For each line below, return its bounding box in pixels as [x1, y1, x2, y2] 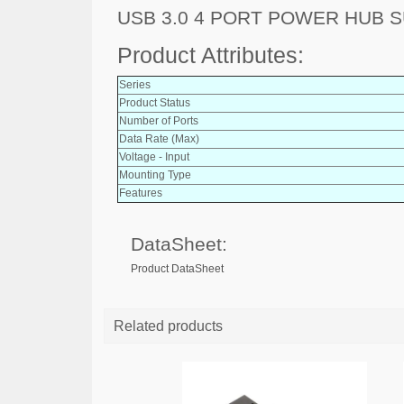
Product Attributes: [117, 42, 304, 68]
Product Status [119, 96, 190, 109]
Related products [114, 318, 223, 334]
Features [119, 186, 162, 199]
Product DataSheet [131, 262, 224, 275]
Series [119, 78, 151, 91]
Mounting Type [119, 168, 191, 181]
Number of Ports [119, 114, 198, 127]
